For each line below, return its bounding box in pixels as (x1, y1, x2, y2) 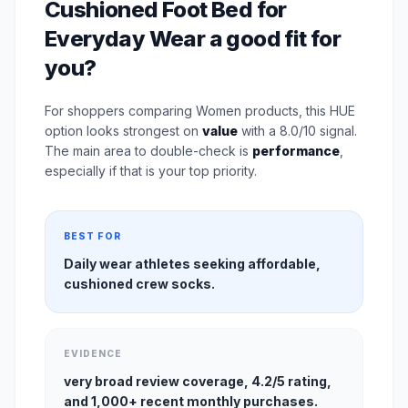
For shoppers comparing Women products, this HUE (45, 102, 355, 118)
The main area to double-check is (45, 142, 252, 158)
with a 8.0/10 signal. (238, 122, 357, 138)
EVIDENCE (64, 347, 122, 359)
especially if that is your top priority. (45, 162, 257, 178)
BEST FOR (64, 229, 121, 241)
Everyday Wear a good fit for (45, 25, 342, 52)
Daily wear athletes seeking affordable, (64, 255, 321, 271)
